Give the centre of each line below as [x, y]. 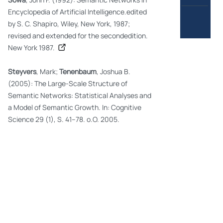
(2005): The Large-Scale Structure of [68, 84]
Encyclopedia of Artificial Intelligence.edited [77, 12]
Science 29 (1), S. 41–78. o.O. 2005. [64, 119]
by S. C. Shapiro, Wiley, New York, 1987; [69, 24]
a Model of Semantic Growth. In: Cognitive [75, 108]
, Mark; [48, 72]
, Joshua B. [113, 72]
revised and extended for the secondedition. [78, 36]
